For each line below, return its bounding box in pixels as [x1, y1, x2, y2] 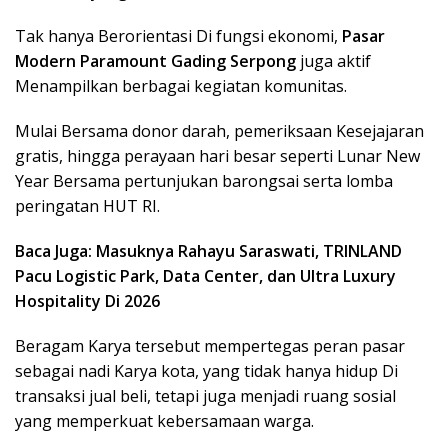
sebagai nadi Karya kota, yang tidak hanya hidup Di [15, 359, 398, 382]
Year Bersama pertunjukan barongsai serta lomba [15, 169, 393, 192]
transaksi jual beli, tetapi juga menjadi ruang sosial [15, 384, 396, 407]
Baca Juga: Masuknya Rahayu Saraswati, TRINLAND [15, 239, 402, 262]
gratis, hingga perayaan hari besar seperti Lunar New [15, 144, 420, 167]
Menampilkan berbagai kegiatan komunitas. [15, 74, 347, 97]
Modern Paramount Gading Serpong [15, 49, 296, 72]
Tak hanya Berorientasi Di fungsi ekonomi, [15, 24, 342, 47]
